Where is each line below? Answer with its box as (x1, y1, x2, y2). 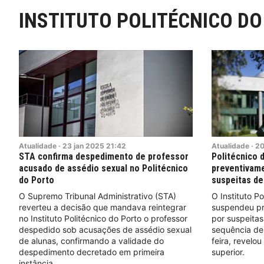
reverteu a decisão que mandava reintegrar (19, 202, 186, 213)
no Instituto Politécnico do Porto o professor (19, 213, 187, 224)
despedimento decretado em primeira (19, 247, 164, 258)
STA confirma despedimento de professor (19, 151, 189, 163)
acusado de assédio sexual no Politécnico (19, 163, 188, 174)
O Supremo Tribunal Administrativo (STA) (19, 191, 176, 202)
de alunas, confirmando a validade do (19, 236, 164, 246)
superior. (211, 247, 245, 258)
